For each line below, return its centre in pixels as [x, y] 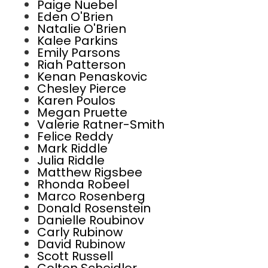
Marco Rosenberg [91, 197]
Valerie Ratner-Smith [101, 125]
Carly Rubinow [80, 232]
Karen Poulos [76, 101]
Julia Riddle [71, 161]
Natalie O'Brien [82, 29]
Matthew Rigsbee [90, 173]
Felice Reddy [75, 137]
